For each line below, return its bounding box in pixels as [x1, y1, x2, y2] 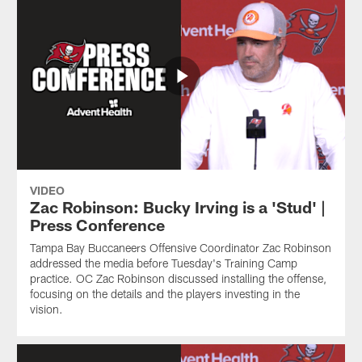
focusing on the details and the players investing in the [29, 287, 300, 301]
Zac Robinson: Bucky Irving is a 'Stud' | [29, 197, 326, 217]
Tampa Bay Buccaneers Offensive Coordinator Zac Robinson [29, 241, 331, 255]
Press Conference [29, 215, 165, 235]
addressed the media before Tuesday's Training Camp [29, 256, 297, 271]
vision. [29, 302, 63, 317]
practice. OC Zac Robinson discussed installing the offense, [29, 271, 326, 286]
